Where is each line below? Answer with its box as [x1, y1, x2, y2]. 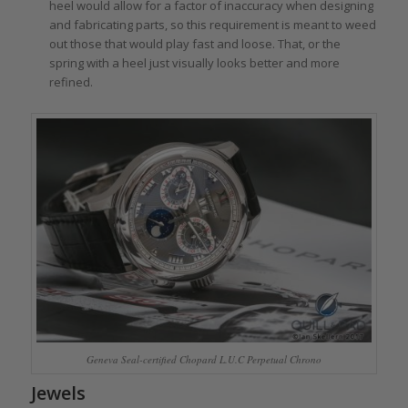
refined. [48, 73, 93, 90]
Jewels [30, 380, 86, 405]
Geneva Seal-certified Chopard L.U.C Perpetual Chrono [86, 352, 321, 366]
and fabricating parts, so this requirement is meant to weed [48, 15, 376, 33]
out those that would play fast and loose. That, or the [48, 35, 341, 52]
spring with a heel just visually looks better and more [48, 54, 340, 71]
